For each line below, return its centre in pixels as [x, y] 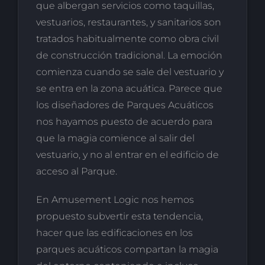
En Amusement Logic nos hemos [115, 200]
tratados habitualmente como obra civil [127, 39]
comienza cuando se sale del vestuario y [130, 72]
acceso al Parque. [76, 171]
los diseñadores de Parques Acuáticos [125, 105]
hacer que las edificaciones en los [114, 233]
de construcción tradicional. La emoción [129, 55]
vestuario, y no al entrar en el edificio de [127, 155]
